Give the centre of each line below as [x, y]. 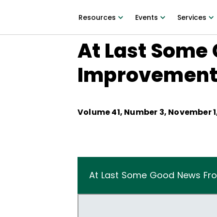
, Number [139, 112]
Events [146, 17]
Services [192, 17]
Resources [97, 17]
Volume [95, 112]
